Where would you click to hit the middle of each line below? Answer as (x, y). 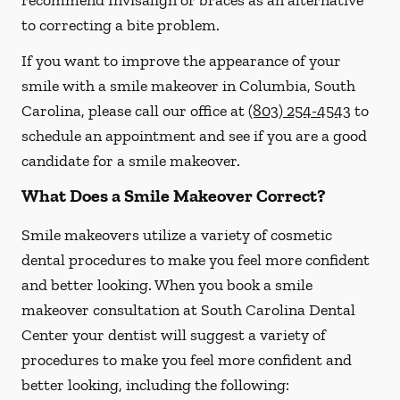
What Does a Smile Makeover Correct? (174, 196)
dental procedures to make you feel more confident (196, 260)
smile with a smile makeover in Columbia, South (188, 86)
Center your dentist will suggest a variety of (174, 335)
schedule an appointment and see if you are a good (194, 136)
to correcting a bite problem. (121, 25)
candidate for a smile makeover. (131, 161)
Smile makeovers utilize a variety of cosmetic (177, 235)
